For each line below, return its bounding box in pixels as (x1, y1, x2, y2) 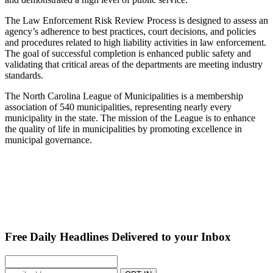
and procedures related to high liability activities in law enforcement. (5, 37, 266, 48)
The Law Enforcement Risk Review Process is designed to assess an (5, 15, 268, 26)
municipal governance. (5, 135, 92, 146)
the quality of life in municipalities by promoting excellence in (5, 124, 242, 135)
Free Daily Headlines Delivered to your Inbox (5, 230, 231, 243)
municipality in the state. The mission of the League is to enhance (5, 113, 255, 124)
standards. (5, 70, 43, 81)
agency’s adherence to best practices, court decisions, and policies (5, 26, 256, 37)
